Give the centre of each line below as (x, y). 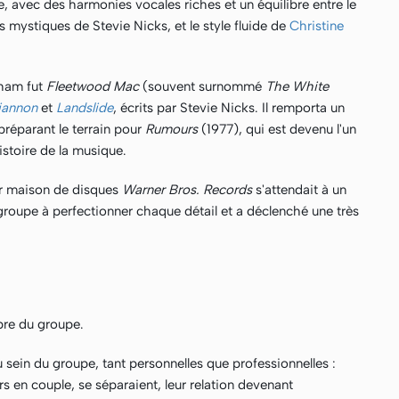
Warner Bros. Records (189, 190)
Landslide (85, 108)
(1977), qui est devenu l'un (279, 129)
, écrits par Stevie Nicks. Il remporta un (229, 108)
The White (297, 86)
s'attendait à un (301, 190)
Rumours (173, 129)
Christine (317, 26)
